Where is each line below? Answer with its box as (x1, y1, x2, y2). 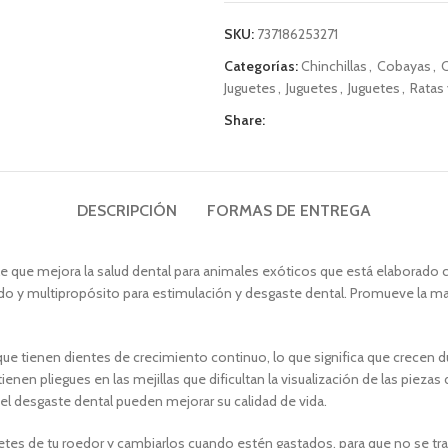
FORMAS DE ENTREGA (207, 201, 371, 220)
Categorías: (224, 57, 298, 75)
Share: (224, 111, 265, 129)
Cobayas (377, 57, 431, 75)
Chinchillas (301, 57, 367, 75)
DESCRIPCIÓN (77, 201, 177, 220)
